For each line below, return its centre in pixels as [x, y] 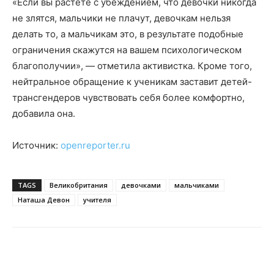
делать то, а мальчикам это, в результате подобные [128, 34]
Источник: [36, 146]
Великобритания [79, 185]
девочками [141, 185]
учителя [97, 200]
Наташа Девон [44, 200]
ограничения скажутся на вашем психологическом [127, 50]
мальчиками [197, 185]
